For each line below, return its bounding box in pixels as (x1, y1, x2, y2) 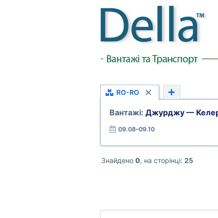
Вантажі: (109, 108, 145, 117)
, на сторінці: (140, 156, 184, 164)
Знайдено (101, 156, 135, 164)
